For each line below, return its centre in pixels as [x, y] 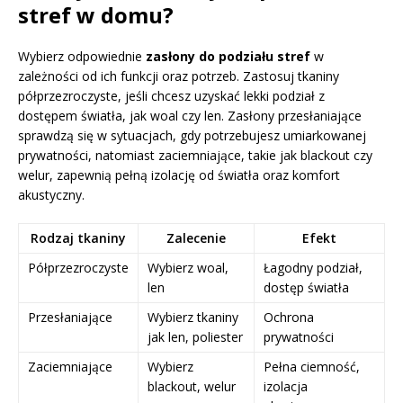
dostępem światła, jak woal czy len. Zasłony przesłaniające [190, 115]
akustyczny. [51, 194]
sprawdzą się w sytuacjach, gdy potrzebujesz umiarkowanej [192, 135]
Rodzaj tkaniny [78, 237]
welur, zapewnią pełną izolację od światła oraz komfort [179, 175]
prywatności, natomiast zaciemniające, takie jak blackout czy [195, 155]
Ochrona [289, 317]
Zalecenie [196, 237]
